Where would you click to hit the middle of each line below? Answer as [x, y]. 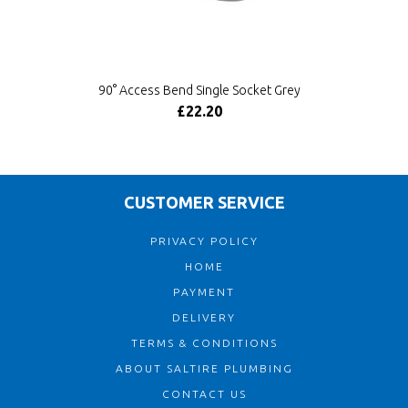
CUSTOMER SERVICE [204, 202]
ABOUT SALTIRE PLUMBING [204, 368]
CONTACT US [204, 394]
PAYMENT [204, 292]
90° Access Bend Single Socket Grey [199, 90]
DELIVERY [204, 317]
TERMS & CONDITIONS [204, 343]
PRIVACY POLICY [204, 241]
